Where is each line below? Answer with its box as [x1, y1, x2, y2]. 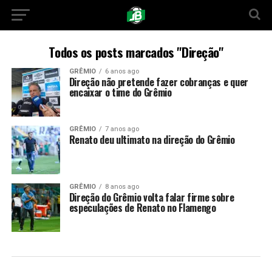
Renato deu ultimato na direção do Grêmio [69, 132, 235, 147]
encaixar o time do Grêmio [69, 85, 172, 100]
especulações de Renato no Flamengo [69, 200, 216, 215]
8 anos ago [104, 183, 139, 191]
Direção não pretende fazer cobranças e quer [69, 75, 248, 89]
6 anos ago [104, 67, 139, 75]
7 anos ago [104, 125, 139, 133]
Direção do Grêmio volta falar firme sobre [69, 190, 234, 205]
